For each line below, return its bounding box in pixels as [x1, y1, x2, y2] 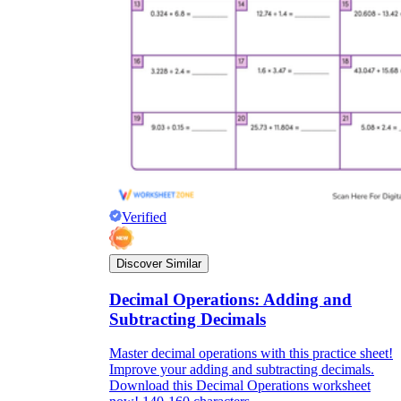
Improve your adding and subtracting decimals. [109, 362, 374, 378]
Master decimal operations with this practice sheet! [109, 346, 393, 362]
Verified [122, 209, 166, 225]
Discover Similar [116, 257, 201, 270]
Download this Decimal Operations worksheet [109, 378, 371, 394]
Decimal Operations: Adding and [109, 289, 352, 309]
